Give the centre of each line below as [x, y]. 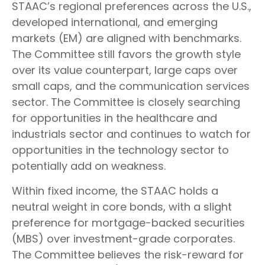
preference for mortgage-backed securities [128, 223]
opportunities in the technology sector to [120, 150]
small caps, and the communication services [131, 86]
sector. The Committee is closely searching [126, 102]
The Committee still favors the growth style [126, 54]
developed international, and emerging [115, 22]
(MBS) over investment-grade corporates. [123, 239]
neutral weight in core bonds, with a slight [122, 207]
